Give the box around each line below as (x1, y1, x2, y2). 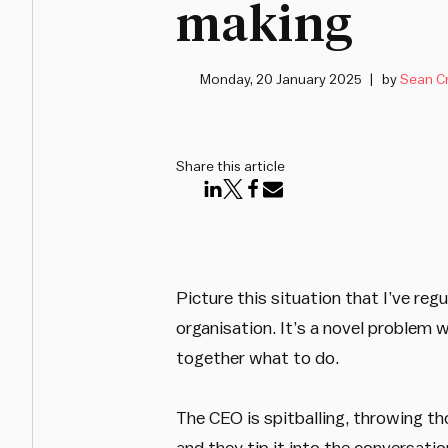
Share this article (175, 160, 285, 175)
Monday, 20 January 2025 (200, 73, 362, 87)
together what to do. (175, 348, 339, 367)
